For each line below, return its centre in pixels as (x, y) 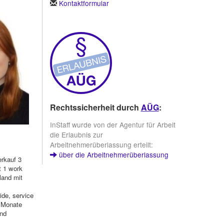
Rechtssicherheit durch (95, 107)
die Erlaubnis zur (76, 135)
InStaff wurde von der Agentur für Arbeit (112, 125)
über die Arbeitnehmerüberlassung (112, 155)
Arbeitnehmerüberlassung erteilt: (101, 145)
